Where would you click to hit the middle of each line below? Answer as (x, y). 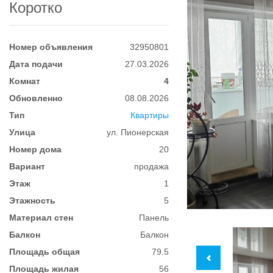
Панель (154, 218)
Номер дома (35, 149)
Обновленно (36, 98)
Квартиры (150, 115)
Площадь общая (44, 252)
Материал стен (41, 218)
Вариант (27, 166)
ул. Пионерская (138, 132)
